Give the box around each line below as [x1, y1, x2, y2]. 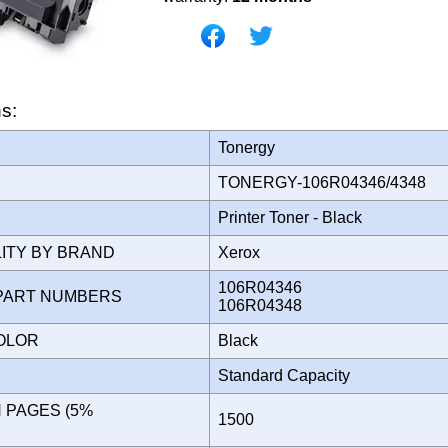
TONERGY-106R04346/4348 [218, 173, 438, 191]
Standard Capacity [218, 366, 358, 384]
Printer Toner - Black [218, 208, 370, 226]
